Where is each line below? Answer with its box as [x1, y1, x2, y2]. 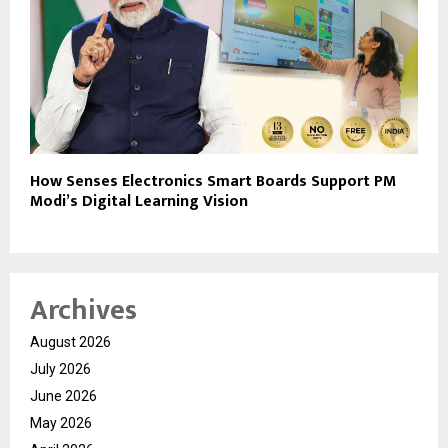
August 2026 [30, 334, 111, 351]
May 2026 [30, 415, 92, 432]
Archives [30, 287, 137, 335]
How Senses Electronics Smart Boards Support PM [30, 168, 396, 196]
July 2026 [30, 361, 91, 378]
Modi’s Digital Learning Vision [30, 188, 248, 216]
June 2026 [30, 388, 97, 405]
